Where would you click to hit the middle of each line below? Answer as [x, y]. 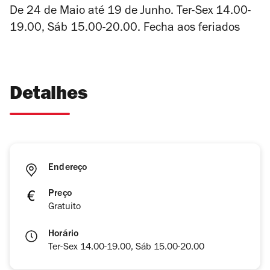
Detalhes [49, 96]
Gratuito [64, 208]
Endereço [68, 168]
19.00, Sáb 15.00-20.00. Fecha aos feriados [125, 29]
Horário [64, 235]
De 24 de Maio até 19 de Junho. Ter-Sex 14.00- [130, 12]
